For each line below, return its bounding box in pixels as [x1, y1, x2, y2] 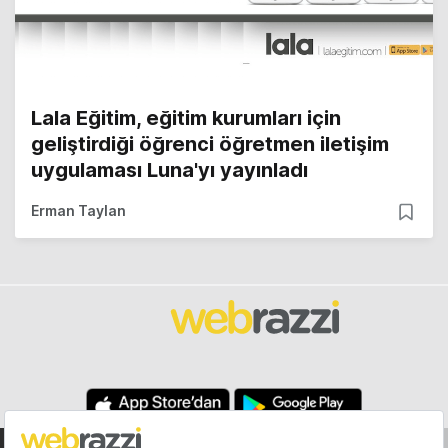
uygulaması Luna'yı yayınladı [31, 158, 308, 183]
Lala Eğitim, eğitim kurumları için [31, 106, 341, 131]
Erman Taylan [31, 202, 126, 220]
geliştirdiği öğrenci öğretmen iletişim [31, 132, 389, 157]
